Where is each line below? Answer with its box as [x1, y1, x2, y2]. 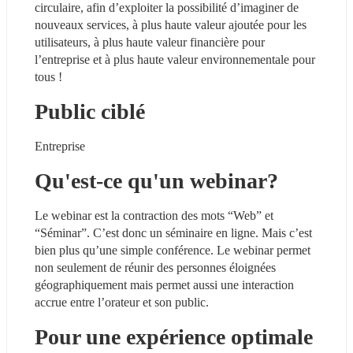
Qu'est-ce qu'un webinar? [35, 168, 278, 193]
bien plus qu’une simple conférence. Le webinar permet [35, 243, 310, 257]
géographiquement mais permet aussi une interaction [35, 277, 294, 292]
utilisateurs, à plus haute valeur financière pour [35, 35, 265, 49]
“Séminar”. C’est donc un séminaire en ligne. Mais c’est [35, 225, 312, 240]
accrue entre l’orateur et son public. [35, 295, 209, 309]
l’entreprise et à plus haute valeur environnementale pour [35, 52, 315, 66]
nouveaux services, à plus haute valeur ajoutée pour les [35, 17, 307, 32]
